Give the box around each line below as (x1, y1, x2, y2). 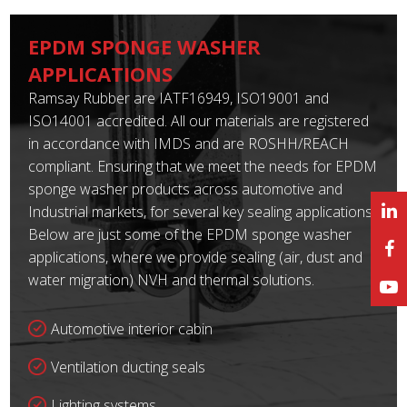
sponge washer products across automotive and (28, 179, 343, 200)
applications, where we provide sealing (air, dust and (28, 247, 363, 268)
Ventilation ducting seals (51, 357, 206, 378)
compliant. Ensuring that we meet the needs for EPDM (28, 156, 378, 177)
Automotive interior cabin (51, 319, 213, 340)
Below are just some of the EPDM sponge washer (28, 224, 352, 245)
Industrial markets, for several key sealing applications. (28, 202, 376, 223)
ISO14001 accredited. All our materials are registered (28, 111, 370, 132)
